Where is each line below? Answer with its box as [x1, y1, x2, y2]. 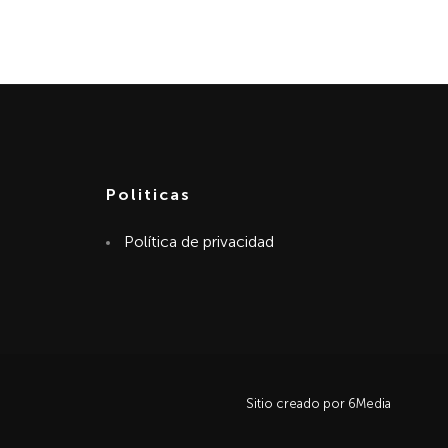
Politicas [106, 185, 191, 204]
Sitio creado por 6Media [246, 396, 391, 411]
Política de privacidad [124, 232, 274, 251]
